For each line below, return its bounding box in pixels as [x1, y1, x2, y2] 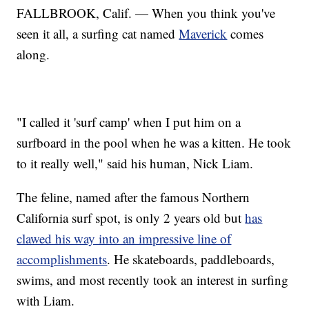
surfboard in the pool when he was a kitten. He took [17, 133, 292, 151]
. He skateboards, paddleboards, [107, 250, 275, 268]
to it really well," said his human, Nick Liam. [17, 154, 254, 172]
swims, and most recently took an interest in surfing [17, 270, 289, 288]
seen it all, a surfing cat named [17, 24, 179, 42]
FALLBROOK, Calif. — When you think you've [17, 3, 276, 21]
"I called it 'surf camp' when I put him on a [17, 112, 241, 130]
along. [17, 45, 50, 63]
